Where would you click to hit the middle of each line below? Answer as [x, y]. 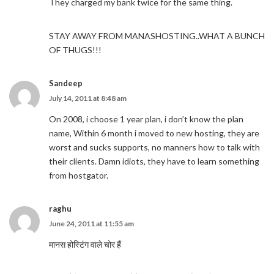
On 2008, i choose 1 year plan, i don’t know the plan [146, 119]
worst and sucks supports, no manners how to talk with [154, 147]
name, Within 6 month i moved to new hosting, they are [154, 133]
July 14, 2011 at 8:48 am [88, 98]
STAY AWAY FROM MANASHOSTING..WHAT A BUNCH [157, 36]
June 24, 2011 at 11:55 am [91, 224]
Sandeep [66, 83]
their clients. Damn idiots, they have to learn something [154, 161]
